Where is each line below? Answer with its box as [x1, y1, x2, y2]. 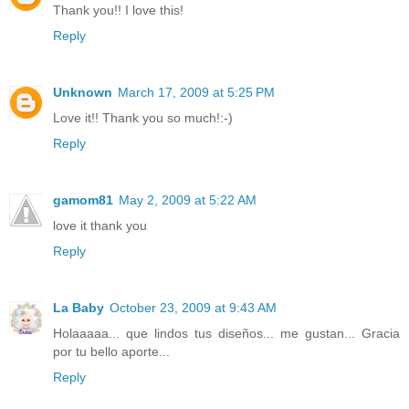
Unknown [53, 85, 112, 100]
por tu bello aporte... [53, 343, 170, 359]
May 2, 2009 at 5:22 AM [119, 192, 257, 207]
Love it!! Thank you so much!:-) [53, 110, 233, 125]
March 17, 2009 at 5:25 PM [118, 85, 275, 100]
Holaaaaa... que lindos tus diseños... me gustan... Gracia [53, 325, 400, 341]
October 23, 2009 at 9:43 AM [110, 299, 277, 315]
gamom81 [53, 192, 113, 207]
